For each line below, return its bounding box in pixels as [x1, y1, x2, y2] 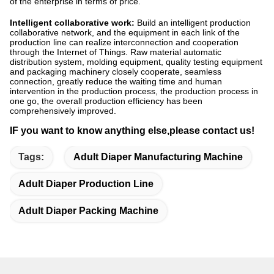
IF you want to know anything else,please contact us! [10, 125, 254, 136]
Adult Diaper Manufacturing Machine [73, 152, 243, 163]
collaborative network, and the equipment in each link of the [10, 28, 240, 38]
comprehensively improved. [10, 106, 116, 116]
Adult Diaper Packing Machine [18, 206, 158, 217]
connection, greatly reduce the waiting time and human [10, 76, 222, 87]
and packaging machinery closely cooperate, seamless [10, 67, 221, 77]
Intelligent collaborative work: [10, 18, 135, 28]
